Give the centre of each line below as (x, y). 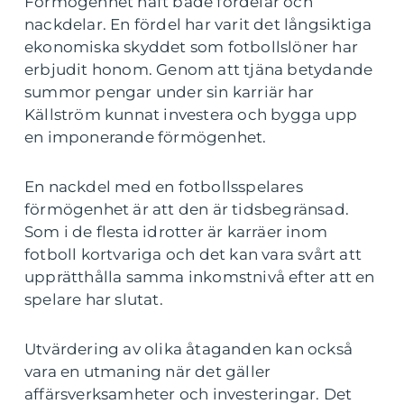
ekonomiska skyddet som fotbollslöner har (192, 47)
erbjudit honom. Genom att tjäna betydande (199, 70)
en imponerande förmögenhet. (146, 138)
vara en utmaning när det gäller (148, 372)
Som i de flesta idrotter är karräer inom (176, 232)
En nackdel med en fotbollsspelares (164, 187)
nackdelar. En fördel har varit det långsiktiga (198, 25)
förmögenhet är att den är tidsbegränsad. (187, 210)
